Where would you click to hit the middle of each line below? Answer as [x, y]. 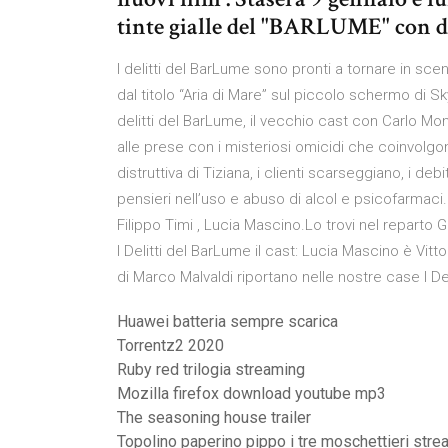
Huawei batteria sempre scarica [227, 321]
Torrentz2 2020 [170, 345]
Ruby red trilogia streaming [211, 369]
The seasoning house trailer [214, 417]
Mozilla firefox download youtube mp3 [251, 393]
